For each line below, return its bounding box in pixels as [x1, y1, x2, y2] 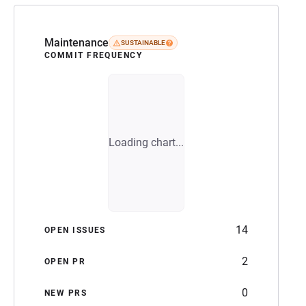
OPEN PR [44, 256, 86, 266]
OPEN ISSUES [44, 225, 106, 235]
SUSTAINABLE [121, 39, 165, 47]
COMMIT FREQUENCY [44, 50, 143, 60]
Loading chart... [109, 135, 184, 149]
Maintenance [44, 36, 109, 49]
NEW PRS [44, 288, 87, 298]
